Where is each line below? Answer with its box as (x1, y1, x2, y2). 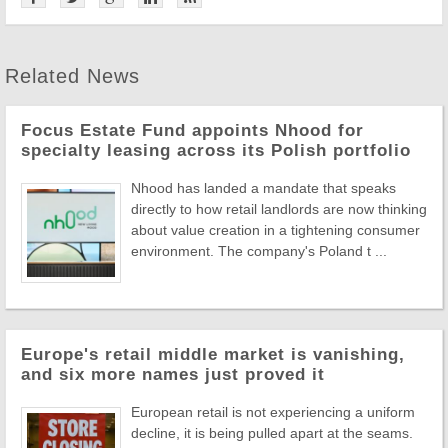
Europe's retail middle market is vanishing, (21, 344, 405, 364)
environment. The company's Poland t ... (131, 242, 387, 259)
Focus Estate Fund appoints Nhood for (21, 120, 364, 140)
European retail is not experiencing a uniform (131, 403, 415, 420)
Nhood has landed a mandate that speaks (131, 179, 396, 196)
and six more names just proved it (21, 364, 325, 384)
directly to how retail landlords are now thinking (131, 200, 427, 217)
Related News (5, 64, 140, 87)
